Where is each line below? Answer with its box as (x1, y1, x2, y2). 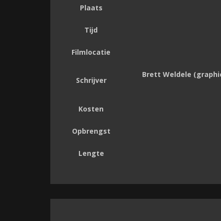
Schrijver (75, 75, 107, 85)
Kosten (78, 104, 104, 114)
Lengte (78, 148, 104, 158)
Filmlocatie (72, 47, 110, 57)
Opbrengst (72, 126, 110, 136)
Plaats (79, 3, 103, 13)
